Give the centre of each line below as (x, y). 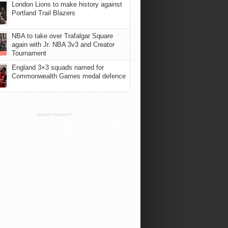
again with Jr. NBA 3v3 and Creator (63, 45)
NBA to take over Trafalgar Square (62, 36)
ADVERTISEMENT (54, 114)
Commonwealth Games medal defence (69, 76)
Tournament (29, 53)
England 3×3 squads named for (58, 67)
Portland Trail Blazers (44, 13)
